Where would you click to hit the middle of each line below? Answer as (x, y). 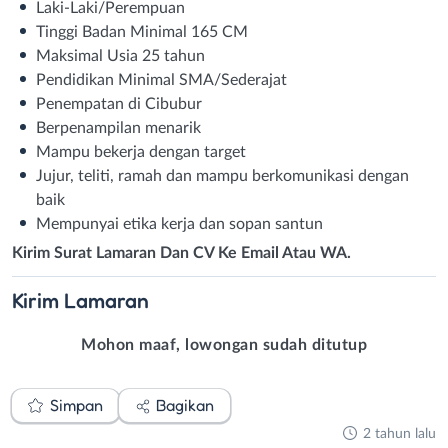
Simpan (76, 405)
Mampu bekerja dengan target (141, 151)
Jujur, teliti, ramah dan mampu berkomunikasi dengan (222, 175)
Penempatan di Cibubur (119, 103)
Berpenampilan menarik (118, 127)
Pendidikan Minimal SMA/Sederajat (161, 79)
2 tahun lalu (399, 433)
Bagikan (185, 405)
